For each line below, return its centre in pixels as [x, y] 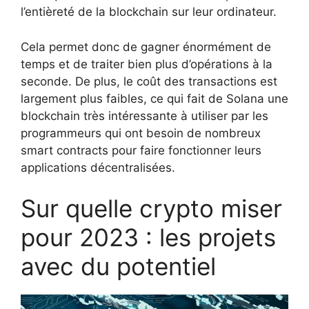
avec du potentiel [118, 267]
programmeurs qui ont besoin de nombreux [141, 133]
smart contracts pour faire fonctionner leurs [141, 150]
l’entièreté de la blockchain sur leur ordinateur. [149, 12]
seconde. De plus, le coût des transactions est [149, 81]
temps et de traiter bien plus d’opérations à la [147, 64]
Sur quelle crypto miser [151, 209]
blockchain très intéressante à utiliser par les [144, 116]
